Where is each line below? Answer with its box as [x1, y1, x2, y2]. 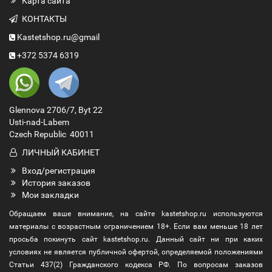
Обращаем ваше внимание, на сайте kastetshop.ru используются [9, 209, 263, 218]
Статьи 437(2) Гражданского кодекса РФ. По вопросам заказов [9, 260, 263, 269]
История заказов [22, 177, 90, 188]
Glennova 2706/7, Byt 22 [9, 104, 103, 115]
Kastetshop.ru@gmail [15, 32, 100, 42]
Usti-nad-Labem [9, 117, 69, 127]
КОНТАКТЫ [22, 13, 67, 24]
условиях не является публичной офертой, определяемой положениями [9, 247, 263, 256]
